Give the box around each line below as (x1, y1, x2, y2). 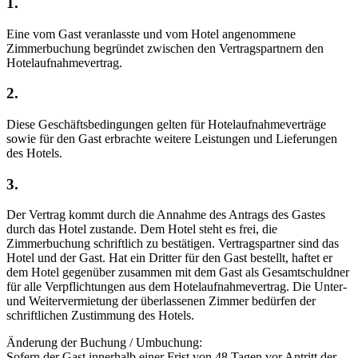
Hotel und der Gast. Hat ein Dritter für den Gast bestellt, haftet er (6, 251, 332, 265)
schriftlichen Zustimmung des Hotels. (6, 308, 194, 323)
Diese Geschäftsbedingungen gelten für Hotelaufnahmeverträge (6, 117, 326, 131)
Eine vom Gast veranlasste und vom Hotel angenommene (6, 26, 296, 41)
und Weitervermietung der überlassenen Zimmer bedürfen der (6, 294, 316, 308)
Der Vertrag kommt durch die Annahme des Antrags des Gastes (6, 208, 325, 222)
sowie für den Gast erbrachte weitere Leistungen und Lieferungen (6, 131, 337, 145)
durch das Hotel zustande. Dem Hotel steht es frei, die (6, 222, 277, 237)
